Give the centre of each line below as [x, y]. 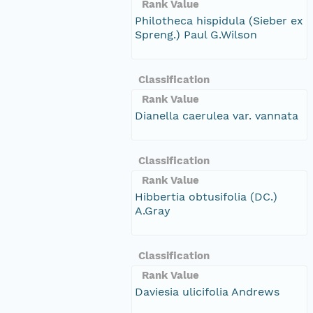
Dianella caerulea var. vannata [217, 115]
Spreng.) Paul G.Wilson [196, 34]
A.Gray [153, 210]
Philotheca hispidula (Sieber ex [219, 20]
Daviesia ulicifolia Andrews [207, 291]
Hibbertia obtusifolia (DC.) [206, 196]
